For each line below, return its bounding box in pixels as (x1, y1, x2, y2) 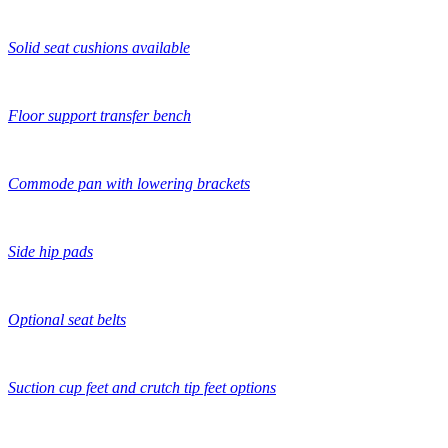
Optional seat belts (8, 310, 126, 328)
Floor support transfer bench (8, 106, 191, 124)
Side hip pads (8, 242, 93, 260)
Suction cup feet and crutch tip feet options (8, 378, 276, 396)
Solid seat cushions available (8, 38, 190, 56)
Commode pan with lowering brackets (8, 174, 250, 192)
